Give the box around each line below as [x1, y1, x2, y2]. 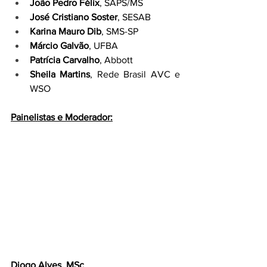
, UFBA [89, 41, 118, 51]
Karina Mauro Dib [30, 26, 101, 36]
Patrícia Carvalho [30, 55, 100, 65]
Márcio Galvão [30, 41, 89, 51]
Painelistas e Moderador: [11, 112, 113, 122]
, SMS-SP [101, 26, 138, 36]
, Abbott [100, 55, 133, 65]
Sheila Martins [30, 69, 91, 79]
